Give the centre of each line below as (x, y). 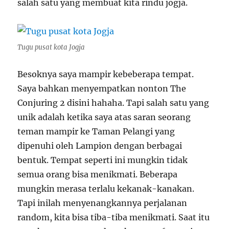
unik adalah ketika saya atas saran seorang (104, 117)
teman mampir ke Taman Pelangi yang (96, 131)
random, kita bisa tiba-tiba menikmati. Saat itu (114, 217)
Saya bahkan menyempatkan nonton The (102, 88)
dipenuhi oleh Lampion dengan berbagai (100, 145)
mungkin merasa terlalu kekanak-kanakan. (106, 188)
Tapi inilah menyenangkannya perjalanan (102, 203)
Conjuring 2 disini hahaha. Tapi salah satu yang (113, 102)
